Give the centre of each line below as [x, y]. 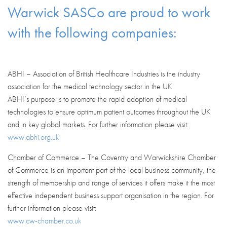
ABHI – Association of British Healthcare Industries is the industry [104, 73]
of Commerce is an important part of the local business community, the [112, 170]
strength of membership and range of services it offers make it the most [111, 182]
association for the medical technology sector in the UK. [91, 86]
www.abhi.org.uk [33, 137]
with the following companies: [92, 32]
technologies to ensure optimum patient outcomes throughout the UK [109, 111]
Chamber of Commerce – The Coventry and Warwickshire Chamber [112, 157]
